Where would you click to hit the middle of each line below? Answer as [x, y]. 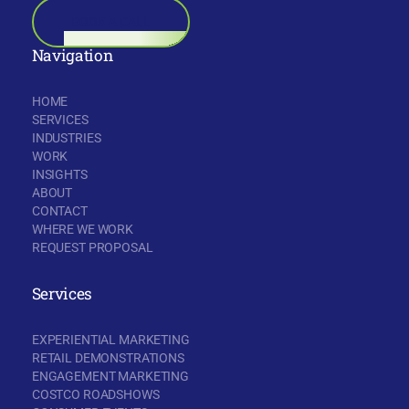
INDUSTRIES [66, 138]
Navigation [72, 55]
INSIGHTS [59, 175]
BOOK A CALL [110, 21]
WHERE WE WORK [82, 230]
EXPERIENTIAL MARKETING [110, 340]
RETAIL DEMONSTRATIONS [108, 358]
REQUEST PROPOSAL [92, 248]
